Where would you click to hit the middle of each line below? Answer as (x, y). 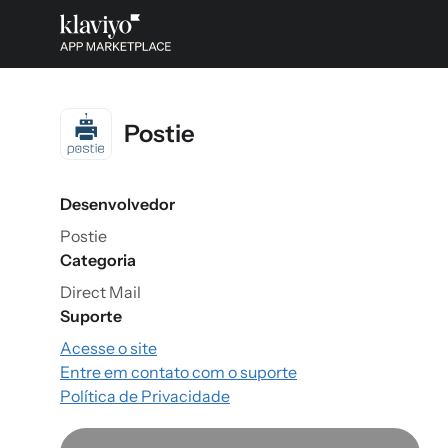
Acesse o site (108, 348)
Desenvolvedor (117, 204)
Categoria (98, 260)
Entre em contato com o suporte (178, 372)
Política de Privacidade (145, 396)
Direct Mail (100, 292)
